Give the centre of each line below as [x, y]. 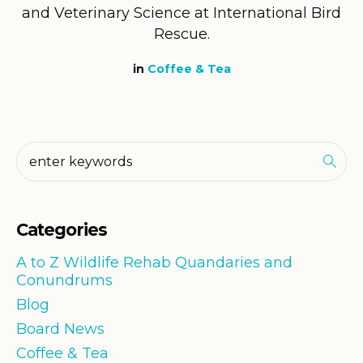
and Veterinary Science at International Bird [181, 13]
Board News [60, 329]
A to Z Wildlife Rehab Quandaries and [154, 262]
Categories [62, 229]
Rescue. [181, 34]
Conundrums [64, 280]
